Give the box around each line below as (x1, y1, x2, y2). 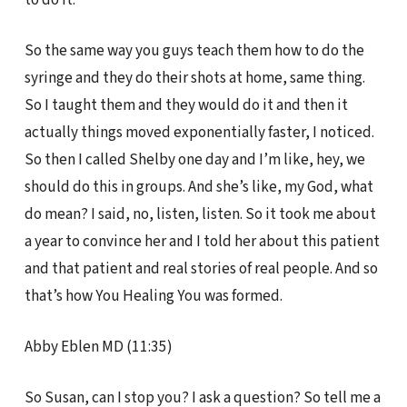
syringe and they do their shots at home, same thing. (24, 66, 365, 90)
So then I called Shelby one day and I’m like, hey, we (24, 148, 365, 172)
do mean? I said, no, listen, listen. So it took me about (24, 203, 376, 226)
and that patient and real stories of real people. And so (24, 257, 378, 281)
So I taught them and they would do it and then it (24, 94, 348, 117)
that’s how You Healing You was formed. (24, 284, 283, 308)
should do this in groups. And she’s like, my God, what (24, 175, 373, 199)
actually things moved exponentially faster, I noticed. (24, 121, 374, 144)
